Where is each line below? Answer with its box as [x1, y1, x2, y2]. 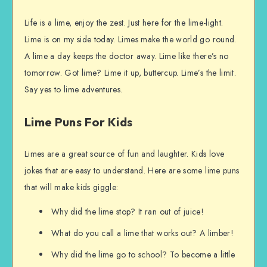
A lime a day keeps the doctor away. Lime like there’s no [24, 49, 229, 62]
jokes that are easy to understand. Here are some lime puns [24, 164, 240, 177]
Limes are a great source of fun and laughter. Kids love [24, 148, 225, 160]
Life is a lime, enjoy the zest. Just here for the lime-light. [24, 16, 223, 29]
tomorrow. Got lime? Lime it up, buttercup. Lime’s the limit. [24, 66, 237, 79]
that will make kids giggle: [24, 181, 119, 194]
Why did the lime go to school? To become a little [51, 249, 235, 261]
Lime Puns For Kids [24, 114, 133, 129]
